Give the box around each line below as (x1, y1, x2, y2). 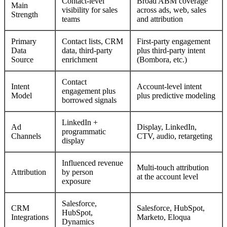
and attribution (137, 14, 183, 23)
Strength (11, 10, 38, 19)
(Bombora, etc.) (137, 55, 187, 64)
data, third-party (62, 46, 112, 55)
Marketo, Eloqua (137, 212, 191, 221)
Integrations (11, 212, 49, 221)
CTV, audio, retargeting (137, 131, 212, 140)
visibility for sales (62, 5, 118, 14)
